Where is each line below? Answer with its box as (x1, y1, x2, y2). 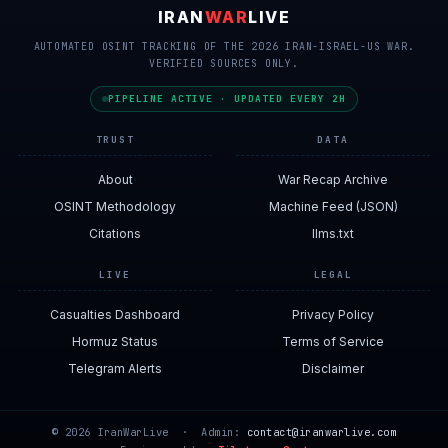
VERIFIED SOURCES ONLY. (149, 57, 299, 70)
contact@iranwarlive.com (246, 425, 397, 439)
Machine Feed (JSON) (268, 199, 398, 214)
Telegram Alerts (68, 361, 162, 376)
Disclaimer (302, 361, 364, 376)
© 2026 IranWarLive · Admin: (51, 425, 247, 439)
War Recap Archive (278, 172, 388, 187)
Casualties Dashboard (50, 307, 180, 322)
